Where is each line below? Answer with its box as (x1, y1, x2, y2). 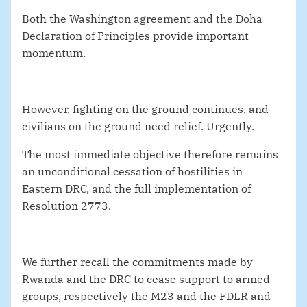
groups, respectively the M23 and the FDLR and (22, 289, 271, 304)
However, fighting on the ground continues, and (22, 102, 269, 116)
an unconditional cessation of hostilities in (22, 164, 243, 179)
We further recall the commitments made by (22, 255, 253, 269)
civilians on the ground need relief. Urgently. (22, 119, 254, 134)
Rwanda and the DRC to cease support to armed (22, 272, 270, 286)
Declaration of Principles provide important (22, 29, 249, 43)
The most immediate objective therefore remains (22, 147, 278, 162)
